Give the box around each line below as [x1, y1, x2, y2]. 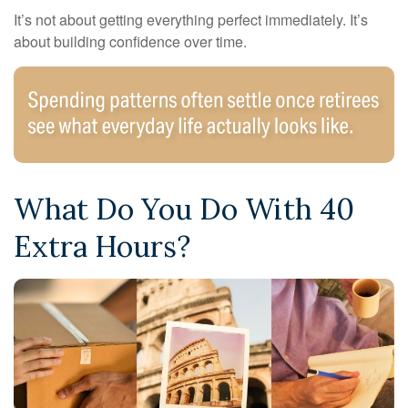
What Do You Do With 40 [14, 190, 354, 229]
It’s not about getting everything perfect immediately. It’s [14, 8, 368, 30]
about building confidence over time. [14, 30, 247, 52]
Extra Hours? [14, 228, 190, 266]
